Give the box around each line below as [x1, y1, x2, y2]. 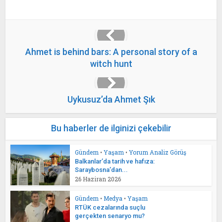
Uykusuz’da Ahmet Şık [67, 94, 155, 105]
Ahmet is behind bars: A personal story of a [25, 47, 197, 57]
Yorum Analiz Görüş [129, 148, 187, 156]
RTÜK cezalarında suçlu [75, 203, 146, 211]
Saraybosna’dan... [75, 166, 128, 173]
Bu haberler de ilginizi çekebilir [51, 123, 171, 133]
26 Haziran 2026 [75, 175, 121, 183]
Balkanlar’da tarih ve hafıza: [75, 158, 155, 165]
